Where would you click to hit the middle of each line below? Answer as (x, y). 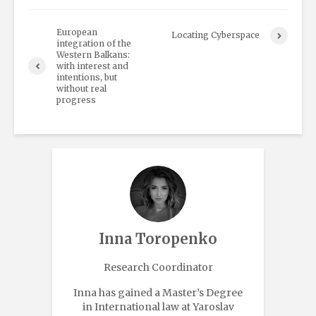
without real (81, 88)
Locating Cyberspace (215, 35)
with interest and (92, 66)
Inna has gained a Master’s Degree (158, 292)
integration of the (94, 43)
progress (76, 99)
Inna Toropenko (158, 238)
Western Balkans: (93, 54)
